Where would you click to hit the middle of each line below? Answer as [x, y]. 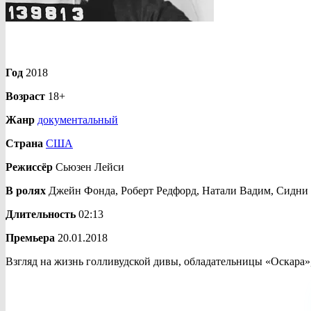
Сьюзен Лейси [89, 167]
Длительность [41, 214]
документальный [78, 119]
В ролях [26, 190]
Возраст [25, 96]
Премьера [30, 237]
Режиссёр [29, 167]
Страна [24, 143]
